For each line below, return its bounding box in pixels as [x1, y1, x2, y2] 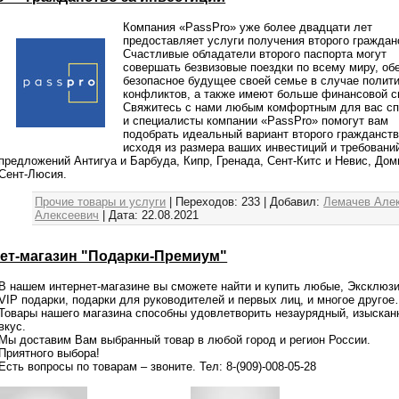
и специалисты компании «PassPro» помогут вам [123, 113, 389, 127]
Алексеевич [35, 208, 100, 222]
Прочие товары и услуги [35, 194, 167, 208]
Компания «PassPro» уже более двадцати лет [123, 20, 373, 34]
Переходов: [175, 194, 239, 208]
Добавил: [270, 194, 321, 208]
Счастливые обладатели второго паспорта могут [123, 46, 387, 61]
